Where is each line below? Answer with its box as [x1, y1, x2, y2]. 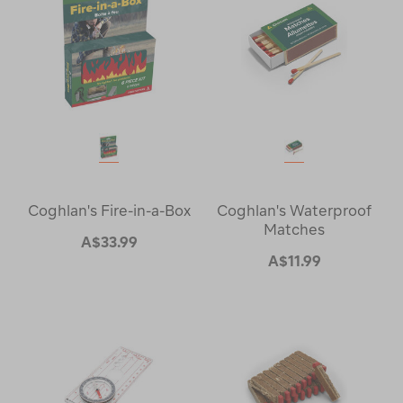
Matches [264, 221, 325, 237]
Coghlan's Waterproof [217, 202, 372, 219]
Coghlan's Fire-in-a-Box [27, 202, 191, 219]
